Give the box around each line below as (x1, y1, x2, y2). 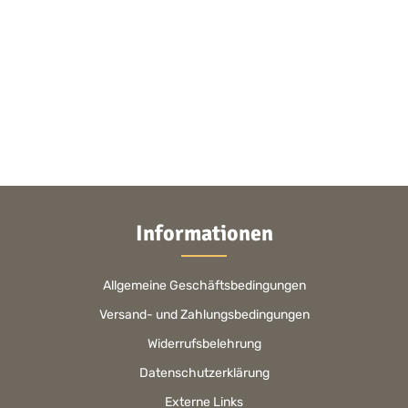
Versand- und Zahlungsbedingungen (98, 307, 310, 322)
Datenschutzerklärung (138, 365, 270, 381)
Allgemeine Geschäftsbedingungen (102, 278, 306, 293)
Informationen (135, 219, 273, 247)
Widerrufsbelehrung (147, 336, 261, 352)
